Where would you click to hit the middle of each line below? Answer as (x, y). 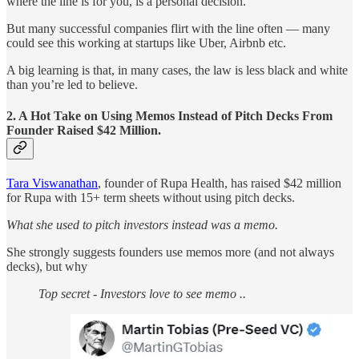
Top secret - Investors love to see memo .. (142, 294)
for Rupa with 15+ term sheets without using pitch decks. (151, 198)
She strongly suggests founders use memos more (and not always (170, 252)
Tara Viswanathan (52, 184)
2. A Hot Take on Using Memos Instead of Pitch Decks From (169, 116)
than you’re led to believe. (72, 84)
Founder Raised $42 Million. (84, 131)
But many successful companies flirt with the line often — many (168, 28)
